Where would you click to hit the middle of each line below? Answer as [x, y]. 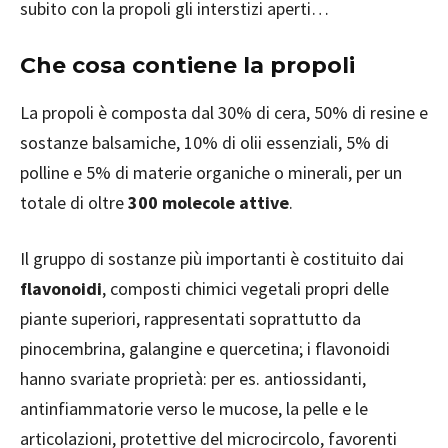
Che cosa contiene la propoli [187, 65]
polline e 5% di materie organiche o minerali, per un [211, 172]
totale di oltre [74, 202]
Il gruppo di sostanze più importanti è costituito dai [212, 258]
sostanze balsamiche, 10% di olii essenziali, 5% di [204, 142]
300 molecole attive [208, 202]
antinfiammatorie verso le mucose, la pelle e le [194, 408]
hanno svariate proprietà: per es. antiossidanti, [193, 378]
